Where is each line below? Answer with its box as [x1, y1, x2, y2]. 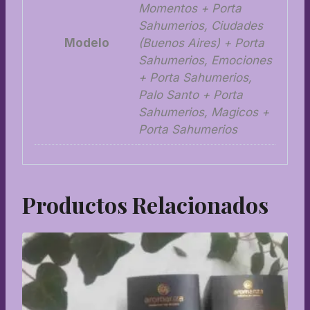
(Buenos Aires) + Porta [138, 36, 264, 51]
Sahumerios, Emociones [138, 53, 272, 68]
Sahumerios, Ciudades [138, 19, 263, 33]
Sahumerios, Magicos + [138, 105, 269, 120]
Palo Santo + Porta [138, 88, 243, 102]
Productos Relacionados [22, 189, 268, 219]
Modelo [64, 36, 109, 51]
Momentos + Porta [138, 1, 241, 16]
